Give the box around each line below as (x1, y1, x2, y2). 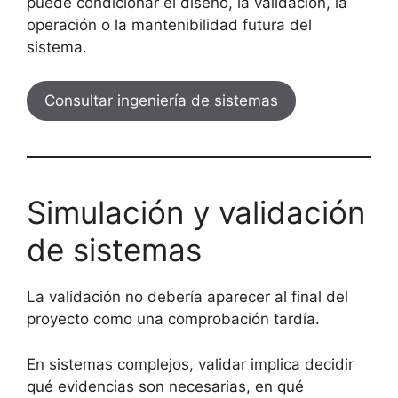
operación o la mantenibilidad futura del (27, 15, 312, 34)
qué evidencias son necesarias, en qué (27, 377, 304, 395)
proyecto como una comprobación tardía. (27, 310, 320, 328)
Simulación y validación (27, 194, 365, 231)
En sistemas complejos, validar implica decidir (27, 354, 354, 373)
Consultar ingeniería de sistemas (44, 92, 278, 109)
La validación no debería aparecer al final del (27, 288, 348, 306)
